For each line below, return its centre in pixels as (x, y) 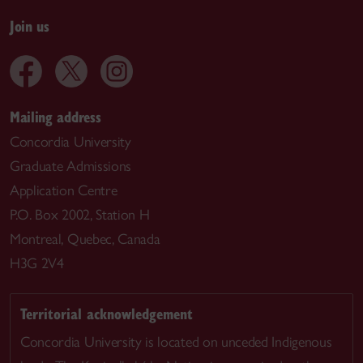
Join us (30, 25)
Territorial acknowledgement (107, 313)
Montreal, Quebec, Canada (85, 239)
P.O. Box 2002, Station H (80, 214)
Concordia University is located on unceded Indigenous (176, 342)
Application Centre (64, 190)
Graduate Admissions (71, 166)
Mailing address (56, 116)
